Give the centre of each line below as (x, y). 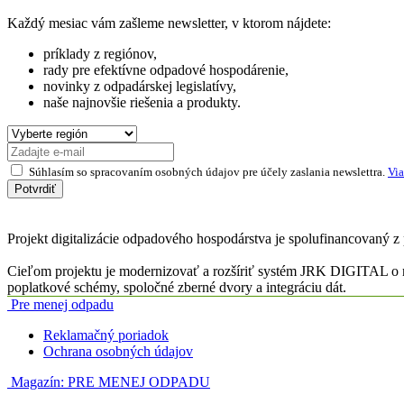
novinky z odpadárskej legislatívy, (140, 87)
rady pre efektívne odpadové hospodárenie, (166, 70)
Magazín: (37, 382)
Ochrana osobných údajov (118, 352)
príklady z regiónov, (100, 54)
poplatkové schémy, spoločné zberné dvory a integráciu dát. (177, 288)
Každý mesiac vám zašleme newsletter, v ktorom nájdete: (169, 23)
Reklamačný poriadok (106, 335)
